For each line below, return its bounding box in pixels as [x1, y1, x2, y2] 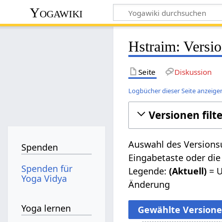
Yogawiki [30, 4, 83, 20]
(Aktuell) [169, 165, 207, 177]
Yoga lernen [21, 202, 71, 215]
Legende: [128, 165, 169, 177]
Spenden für [21, 162, 73, 174]
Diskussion [174, 66, 212, 77]
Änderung [128, 178, 170, 190]
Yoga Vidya [21, 172, 67, 184]
